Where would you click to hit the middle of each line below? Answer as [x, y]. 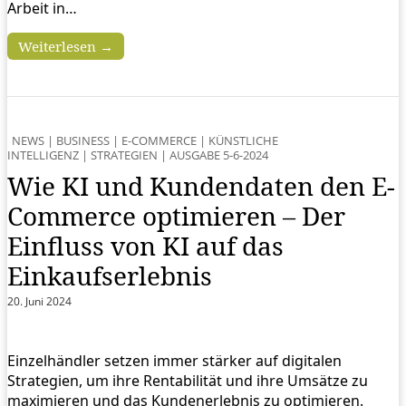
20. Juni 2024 [39, 301]
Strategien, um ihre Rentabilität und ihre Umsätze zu [188, 381]
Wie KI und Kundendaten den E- [201, 185]
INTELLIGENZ [43, 155]
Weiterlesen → [66, 46]
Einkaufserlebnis [110, 275]
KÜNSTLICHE [243, 140]
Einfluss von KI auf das [145, 245]
